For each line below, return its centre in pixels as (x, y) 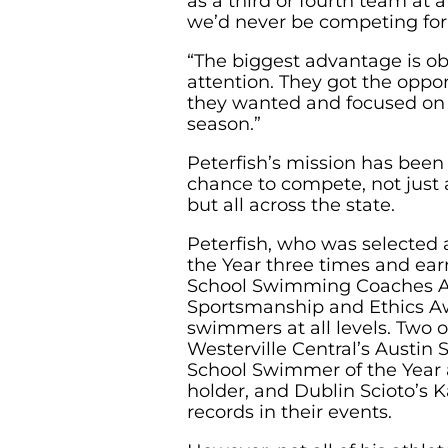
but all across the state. (290, 205)
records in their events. (289, 411)
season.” (223, 124)
